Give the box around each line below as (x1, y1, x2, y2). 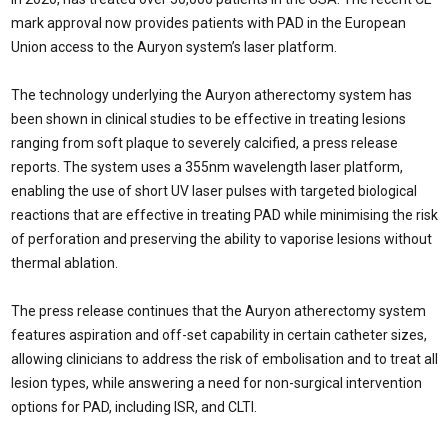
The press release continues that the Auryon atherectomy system (11, 303, 426, 319)
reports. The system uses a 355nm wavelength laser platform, (11, 159, 403, 175)
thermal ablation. (11, 255, 118, 271)
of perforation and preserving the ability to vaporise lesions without (11, 231, 432, 247)
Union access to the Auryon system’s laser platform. (11, 39, 337, 55)
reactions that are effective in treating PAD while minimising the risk (11, 207, 438, 223)
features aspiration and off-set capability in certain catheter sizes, (11, 327, 427, 343)
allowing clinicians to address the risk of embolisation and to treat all (11, 351, 438, 367)
